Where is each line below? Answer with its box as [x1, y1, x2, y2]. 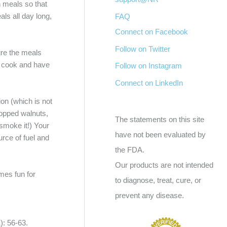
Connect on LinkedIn [115, 79, 183, 87]
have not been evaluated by [115, 130, 206, 139]
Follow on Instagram [115, 61, 182, 70]
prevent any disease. [115, 191, 184, 200]
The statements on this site [115, 115, 205, 124]
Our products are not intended [115, 161, 214, 169]
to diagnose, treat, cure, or [115, 176, 202, 184]
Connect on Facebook [115, 27, 188, 36]
